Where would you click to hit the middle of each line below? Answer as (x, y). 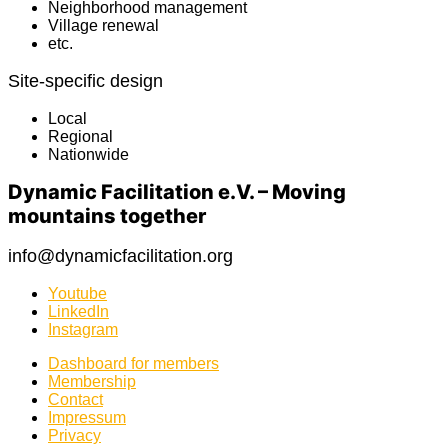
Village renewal (103, 25)
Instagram (83, 330)
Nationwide (88, 154)
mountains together (107, 216)
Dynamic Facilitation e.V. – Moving (177, 192)
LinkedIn (78, 312)
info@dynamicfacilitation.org (120, 256)
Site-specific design (85, 80)
